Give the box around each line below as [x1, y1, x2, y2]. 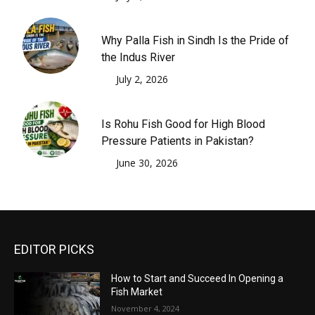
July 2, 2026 [116, 72, 168, 86]
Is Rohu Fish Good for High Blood [101, 117, 265, 131]
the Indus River [101, 50, 175, 64]
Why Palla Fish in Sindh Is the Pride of [101, 33, 289, 47]
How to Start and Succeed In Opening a [111, 272, 284, 284]
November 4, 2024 [111, 302, 180, 314]
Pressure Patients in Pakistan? [101, 134, 254, 148]
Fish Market [111, 285, 163, 297]
